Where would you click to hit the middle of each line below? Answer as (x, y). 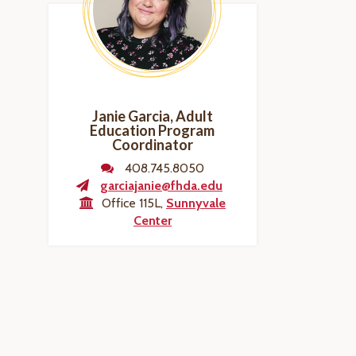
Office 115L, (133, 203)
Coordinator (152, 145)
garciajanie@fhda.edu (161, 186)
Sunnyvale (195, 203)
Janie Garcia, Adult (152, 116)
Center (152, 221)
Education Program (153, 130)
